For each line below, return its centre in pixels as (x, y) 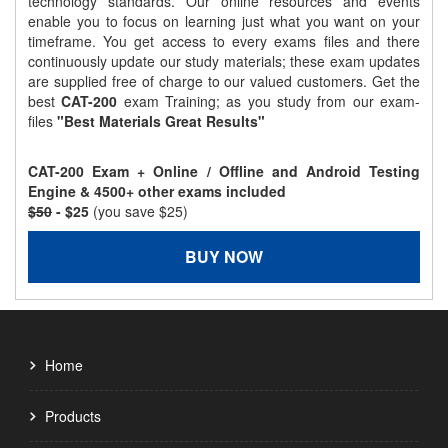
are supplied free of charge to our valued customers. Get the (224, 81)
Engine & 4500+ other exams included (157, 191)
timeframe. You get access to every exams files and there (224, 41)
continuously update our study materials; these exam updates (224, 61)
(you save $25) (140, 211)
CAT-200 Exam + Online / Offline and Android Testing (224, 171)
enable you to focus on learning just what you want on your (224, 21)
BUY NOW (224, 257)
